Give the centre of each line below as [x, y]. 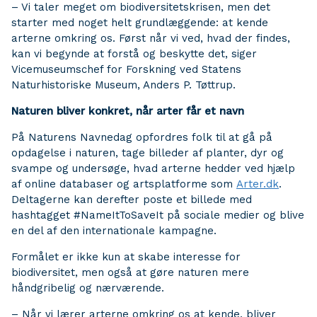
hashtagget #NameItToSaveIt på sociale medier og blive [158, 215]
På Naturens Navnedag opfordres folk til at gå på [142, 137]
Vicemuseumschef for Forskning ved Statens [126, 69]
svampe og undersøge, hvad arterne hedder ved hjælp [153, 168]
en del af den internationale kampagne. [114, 231]
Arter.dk [258, 184]
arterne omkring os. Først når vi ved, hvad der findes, [151, 38]
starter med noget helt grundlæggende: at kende [140, 23]
